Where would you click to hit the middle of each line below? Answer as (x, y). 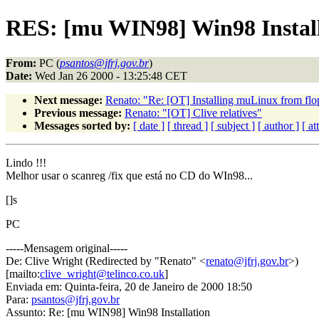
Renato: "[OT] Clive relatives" (193, 113)
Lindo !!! (26, 162)
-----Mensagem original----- (67, 248)
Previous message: (78, 113)
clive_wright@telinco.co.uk (102, 273)
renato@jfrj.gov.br (247, 261)
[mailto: (23, 273)
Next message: (68, 100)
